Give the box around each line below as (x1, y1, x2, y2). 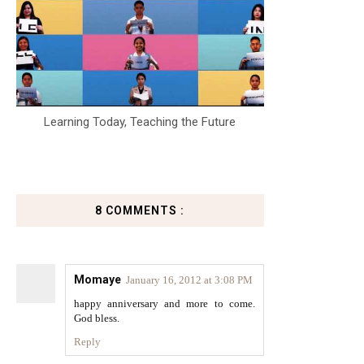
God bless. (74, 312, 119, 324)
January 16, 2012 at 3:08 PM (126, 274, 253, 286)
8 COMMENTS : (95, 204, 185, 217)
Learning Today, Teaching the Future (44, 115, 236, 129)
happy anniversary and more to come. (74, 297, 255, 310)
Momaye (74, 273, 121, 286)
